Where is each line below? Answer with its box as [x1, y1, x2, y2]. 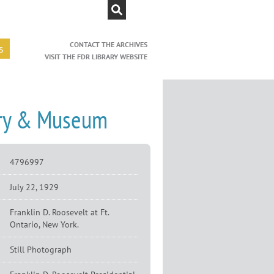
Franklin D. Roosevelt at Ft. [10, 207, 109, 218]
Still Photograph [10, 244, 72, 255]
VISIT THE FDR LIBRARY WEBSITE [45, 51, 147, 61]
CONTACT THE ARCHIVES [70, 39, 147, 49]
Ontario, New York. [10, 219, 79, 230]
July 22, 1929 [10, 182, 59, 193]
